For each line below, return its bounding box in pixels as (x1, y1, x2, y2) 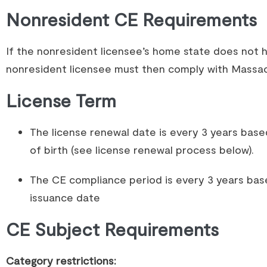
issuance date (30, 191, 100, 204)
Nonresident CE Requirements (6, 8, 257, 30)
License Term (6, 89, 116, 111)
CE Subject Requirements (6, 218, 219, 240)
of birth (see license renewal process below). (30, 143, 254, 156)
